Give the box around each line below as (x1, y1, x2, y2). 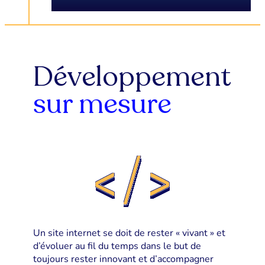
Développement (33, 59, 231, 94)
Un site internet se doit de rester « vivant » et (33, 226, 225, 240)
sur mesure (33, 86, 172, 121)
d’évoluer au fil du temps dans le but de (33, 239, 201, 253)
